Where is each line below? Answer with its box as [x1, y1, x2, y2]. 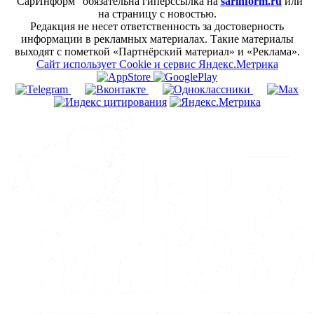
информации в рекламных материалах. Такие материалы [20, 33, 294, 46]
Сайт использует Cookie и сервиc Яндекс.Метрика [36, 58, 278, 71]
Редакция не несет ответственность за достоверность [30, 20, 284, 33]
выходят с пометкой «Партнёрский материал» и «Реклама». [14, 46, 300, 58]
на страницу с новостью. [97, 8, 217, 20]
